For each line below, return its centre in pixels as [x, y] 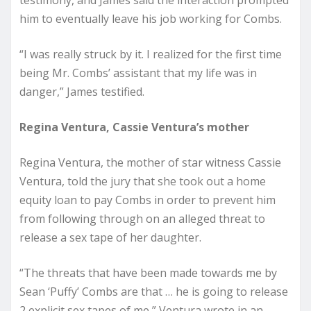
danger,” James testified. [82, 91]
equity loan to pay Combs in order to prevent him [148, 200]
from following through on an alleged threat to [142, 218]
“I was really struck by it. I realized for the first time [151, 54]
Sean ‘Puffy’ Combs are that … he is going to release [154, 291]
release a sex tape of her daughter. [110, 237]
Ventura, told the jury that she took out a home [143, 181]
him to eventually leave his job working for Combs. [151, 18]
